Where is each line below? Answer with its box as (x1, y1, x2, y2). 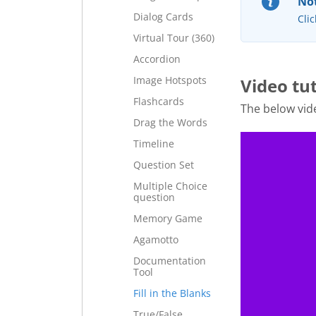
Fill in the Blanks (133, 286, 211, 300)
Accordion (133, 52, 181, 66)
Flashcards (133, 95, 184, 108)
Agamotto (133, 233, 178, 246)
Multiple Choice (133, 179, 207, 193)
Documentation (133, 254, 206, 267)
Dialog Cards (133, 10, 193, 23)
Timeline (133, 137, 174, 150)
